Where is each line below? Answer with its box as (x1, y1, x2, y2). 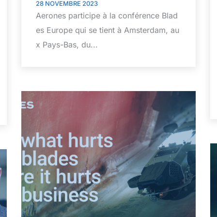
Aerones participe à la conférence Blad (36, 11, 178, 21)
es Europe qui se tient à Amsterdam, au (36, 25, 179, 35)
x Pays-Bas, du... (36, 40, 98, 50)
